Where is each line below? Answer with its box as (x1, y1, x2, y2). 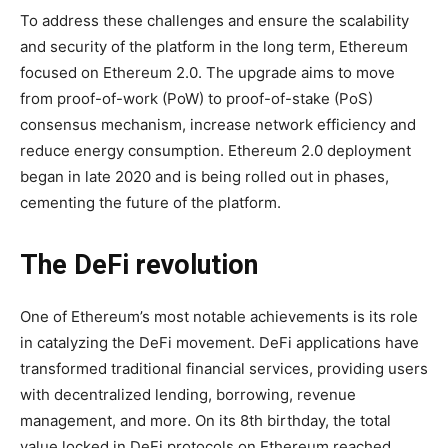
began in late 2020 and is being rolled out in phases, (20, 167, 389, 187)
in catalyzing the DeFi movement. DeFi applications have (20, 333, 419, 353)
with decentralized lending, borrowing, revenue (20, 385, 356, 405)
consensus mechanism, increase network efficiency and (20, 115, 416, 135)
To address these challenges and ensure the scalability (20, 11, 409, 31)
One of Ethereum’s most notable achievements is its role (20, 307, 418, 327)
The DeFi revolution (20, 249, 258, 282)
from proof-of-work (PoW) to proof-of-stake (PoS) (20, 89, 373, 109)
